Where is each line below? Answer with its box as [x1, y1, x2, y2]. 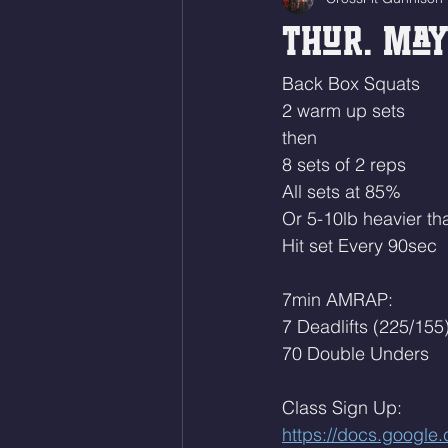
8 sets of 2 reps [282, 153, 406, 176]
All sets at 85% [282, 180, 406, 203]
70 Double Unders [282, 342, 429, 365]
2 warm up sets [282, 99, 405, 122]
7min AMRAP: [282, 288, 393, 311]
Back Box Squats [282, 72, 420, 95]
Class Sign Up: [282, 396, 407, 419]
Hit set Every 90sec [282, 234, 437, 257]
